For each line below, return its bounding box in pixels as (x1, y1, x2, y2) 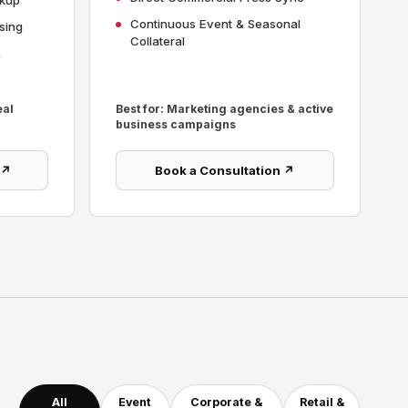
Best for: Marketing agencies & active (116, 102, 333, 116)
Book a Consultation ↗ (155, 163, 295, 178)
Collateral (130, 34, 185, 48)
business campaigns (116, 117, 236, 131)
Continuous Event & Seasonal (130, 16, 301, 31)
